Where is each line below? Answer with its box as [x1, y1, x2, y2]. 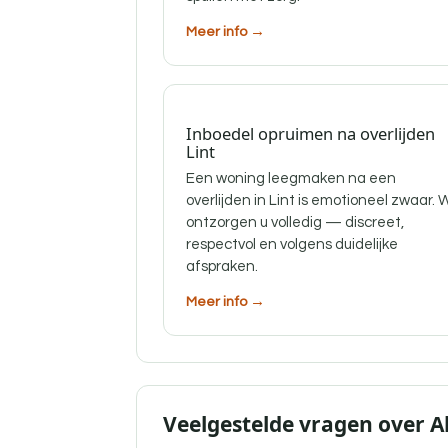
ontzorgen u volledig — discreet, [186, 215, 404, 230]
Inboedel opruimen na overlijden [186, 122, 435, 145]
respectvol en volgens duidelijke [186, 237, 398, 252]
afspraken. [186, 259, 258, 274]
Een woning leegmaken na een [186, 171, 396, 186]
